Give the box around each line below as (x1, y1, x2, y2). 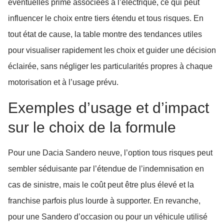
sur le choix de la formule (8, 118, 176, 135)
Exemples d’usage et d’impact (8, 98, 209, 116)
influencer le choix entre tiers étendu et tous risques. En (8, 14, 203, 23)
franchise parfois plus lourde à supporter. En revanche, (8, 196, 200, 205)
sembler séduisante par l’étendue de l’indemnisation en (8, 164, 204, 173)
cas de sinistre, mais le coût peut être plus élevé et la (8, 180, 194, 189)
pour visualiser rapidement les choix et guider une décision (8, 46, 216, 55)
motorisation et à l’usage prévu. (8, 78, 118, 87)
